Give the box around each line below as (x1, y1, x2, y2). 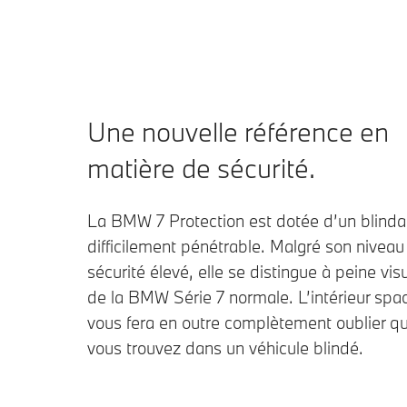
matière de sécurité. (87, 151, 315, 186)
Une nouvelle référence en (87, 114, 389, 150)
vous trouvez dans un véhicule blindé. (87, 337, 363, 360)
